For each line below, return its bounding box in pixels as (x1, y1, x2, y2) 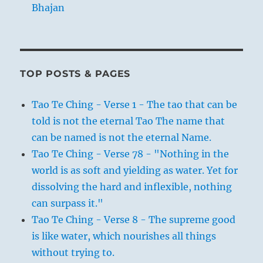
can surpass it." (32, 197, 104, 209)
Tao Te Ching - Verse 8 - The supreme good (32, 213, 236, 225)
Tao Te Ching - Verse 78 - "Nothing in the (32, 147, 230, 160)
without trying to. (32, 246, 115, 258)
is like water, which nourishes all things (32, 230, 217, 242)
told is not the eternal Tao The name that (32, 114, 225, 127)
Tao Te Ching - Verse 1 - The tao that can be (32, 98, 238, 110)
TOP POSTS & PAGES (20, 68, 131, 79)
